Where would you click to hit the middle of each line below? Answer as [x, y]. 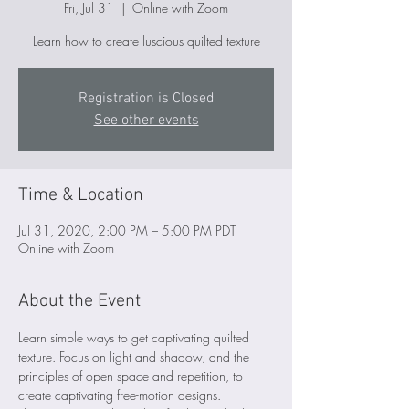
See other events [146, 121]
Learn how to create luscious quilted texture [146, 41]
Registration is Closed [146, 99]
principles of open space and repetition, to [132, 376]
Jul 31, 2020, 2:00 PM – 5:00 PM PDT [127, 231]
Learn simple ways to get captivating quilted [136, 338]
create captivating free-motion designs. [120, 395]
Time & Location [81, 196]
